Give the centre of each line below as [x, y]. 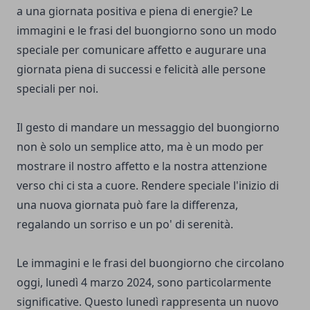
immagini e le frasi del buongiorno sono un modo [147, 31]
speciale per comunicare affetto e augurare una [142, 50]
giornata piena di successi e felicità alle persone [141, 70]
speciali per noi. [57, 89]
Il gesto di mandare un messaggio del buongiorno [148, 128]
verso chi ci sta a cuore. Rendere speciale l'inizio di [148, 186]
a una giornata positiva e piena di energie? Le [135, 11]
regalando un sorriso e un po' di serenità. [125, 225]
